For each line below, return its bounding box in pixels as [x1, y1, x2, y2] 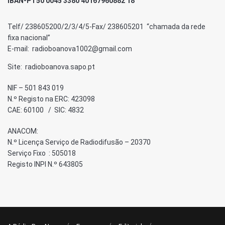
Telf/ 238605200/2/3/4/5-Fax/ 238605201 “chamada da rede [8, 23, 205, 31]
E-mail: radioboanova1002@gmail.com [8, 45, 132, 53]
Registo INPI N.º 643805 [8, 160, 83, 169]
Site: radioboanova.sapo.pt [8, 63, 95, 71]
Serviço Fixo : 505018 [8, 149, 76, 158]
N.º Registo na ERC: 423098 [8, 95, 95, 103]
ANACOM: [8, 127, 38, 136]
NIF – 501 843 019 [8, 84, 64, 92]
